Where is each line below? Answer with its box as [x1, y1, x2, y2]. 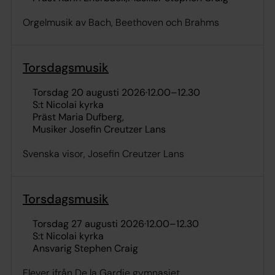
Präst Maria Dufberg [33, 110, 122, 123]
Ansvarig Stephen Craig [33, 241, 138, 255]
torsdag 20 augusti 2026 [37, 85, 145, 99]
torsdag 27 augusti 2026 [37, 217, 144, 230]
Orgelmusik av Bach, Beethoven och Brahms [23, 15, 219, 29]
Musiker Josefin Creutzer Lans [33, 122, 166, 136]
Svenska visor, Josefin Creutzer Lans [23, 147, 184, 160]
